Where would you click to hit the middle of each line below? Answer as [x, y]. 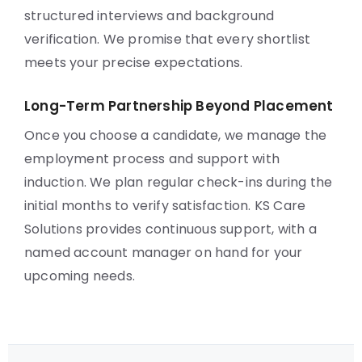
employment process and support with [152, 159]
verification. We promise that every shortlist [168, 39]
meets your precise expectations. [134, 63]
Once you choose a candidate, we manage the [176, 135]
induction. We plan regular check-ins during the [179, 182]
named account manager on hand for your [164, 253]
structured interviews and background [149, 16]
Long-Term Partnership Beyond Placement [179, 106]
